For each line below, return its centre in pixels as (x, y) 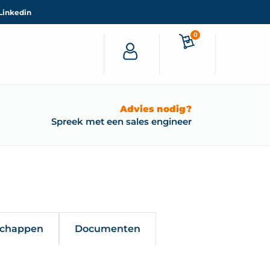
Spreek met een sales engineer (122, 121)
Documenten (107, 229)
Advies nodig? (156, 109)
